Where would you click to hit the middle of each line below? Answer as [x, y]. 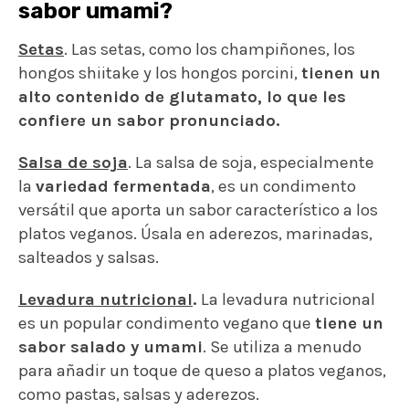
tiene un [349, 323]
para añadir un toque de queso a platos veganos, [202, 370]
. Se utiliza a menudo [282, 346]
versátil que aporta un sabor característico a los [198, 210]
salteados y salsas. [89, 257]
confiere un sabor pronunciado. [149, 120]
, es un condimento [283, 186]
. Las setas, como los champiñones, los [210, 49]
